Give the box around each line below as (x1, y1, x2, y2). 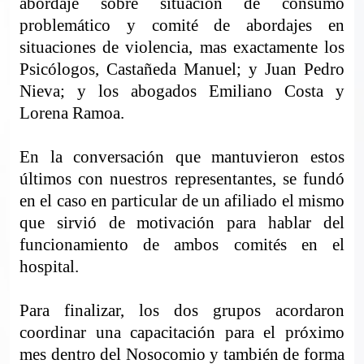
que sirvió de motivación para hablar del (19, 213, 344, 233)
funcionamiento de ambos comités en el (19, 235, 344, 255)
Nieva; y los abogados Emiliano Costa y (19, 81, 344, 102)
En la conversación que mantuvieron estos (19, 147, 344, 167)
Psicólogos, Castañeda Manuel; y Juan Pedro (19, 59, 344, 80)
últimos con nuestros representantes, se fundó (19, 169, 344, 189)
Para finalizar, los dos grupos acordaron (19, 301, 344, 321)
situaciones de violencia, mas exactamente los (19, 37, 344, 58)
